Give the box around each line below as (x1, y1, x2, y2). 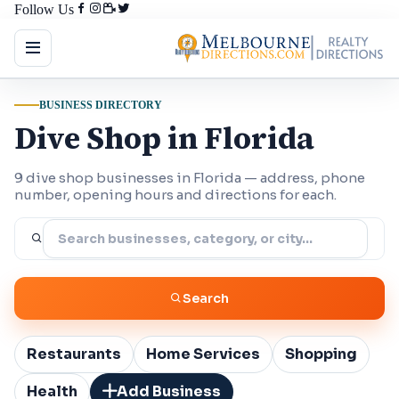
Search (183, 289, 229, 306)
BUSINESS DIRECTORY (39, 98, 162, 111)
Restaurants (27, 345, 121, 363)
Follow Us (14, 2, 74, 17)
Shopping (285, 345, 357, 363)
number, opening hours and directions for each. (14, 185, 337, 203)
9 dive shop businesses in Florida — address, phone (14, 168, 365, 186)
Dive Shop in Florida (14, 117, 314, 159)
